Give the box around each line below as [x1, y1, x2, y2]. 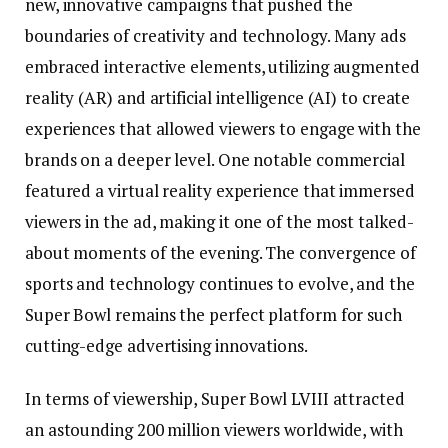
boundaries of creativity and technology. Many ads [25, 24, 406, 48]
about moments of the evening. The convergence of [25, 241, 416, 265]
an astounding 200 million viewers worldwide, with [25, 418, 403, 442]
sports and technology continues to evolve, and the [25, 272, 415, 296]
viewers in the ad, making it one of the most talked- [25, 210, 414, 234]
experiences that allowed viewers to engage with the [25, 117, 421, 141]
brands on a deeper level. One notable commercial [25, 148, 405, 172]
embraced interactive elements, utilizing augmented [25, 55, 420, 79]
